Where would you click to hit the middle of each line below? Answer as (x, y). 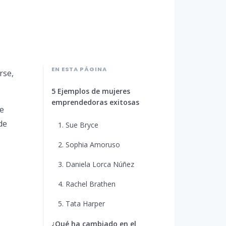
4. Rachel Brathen (87, 184)
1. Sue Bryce (78, 125)
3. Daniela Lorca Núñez (96, 164)
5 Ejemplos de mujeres (91, 91)
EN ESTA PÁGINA (79, 69)
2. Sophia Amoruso (89, 144)
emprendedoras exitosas (95, 102)
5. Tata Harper (81, 203)
